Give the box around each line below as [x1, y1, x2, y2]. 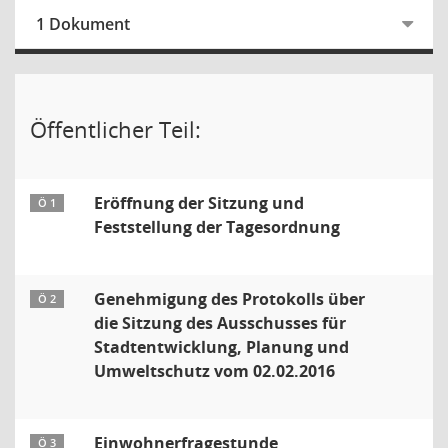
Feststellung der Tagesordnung [94, 216, 340, 238]
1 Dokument [36, 13, 130, 35]
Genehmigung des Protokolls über [94, 288, 365, 310]
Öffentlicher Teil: [30, 114, 201, 144]
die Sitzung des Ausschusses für [94, 312, 346, 334]
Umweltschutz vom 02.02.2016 [94, 360, 335, 382]
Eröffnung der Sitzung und [94, 192, 304, 214]
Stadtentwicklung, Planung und [94, 336, 349, 358]
